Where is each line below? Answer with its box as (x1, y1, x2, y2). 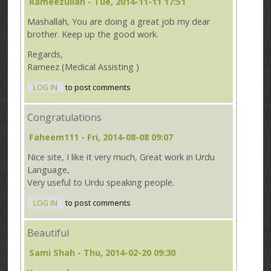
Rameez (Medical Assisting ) (27, 60, 140, 73)
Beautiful (27, 226, 70, 240)
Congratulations (27, 111, 102, 125)
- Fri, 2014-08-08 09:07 (79, 131, 174, 143)
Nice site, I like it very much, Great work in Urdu (27, 151, 215, 163)
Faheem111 (29, 131, 79, 143)
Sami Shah (29, 246, 76, 258)
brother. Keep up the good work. (27, 28, 159, 41)
